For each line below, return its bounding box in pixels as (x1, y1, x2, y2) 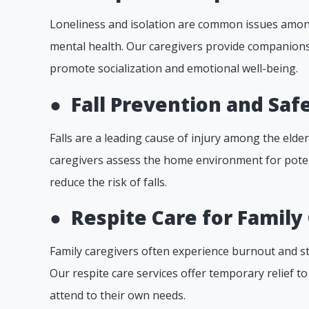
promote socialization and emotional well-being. (50, 61, 298, 77)
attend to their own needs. (50, 287, 186, 303)
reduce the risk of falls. (50, 174, 167, 190)
